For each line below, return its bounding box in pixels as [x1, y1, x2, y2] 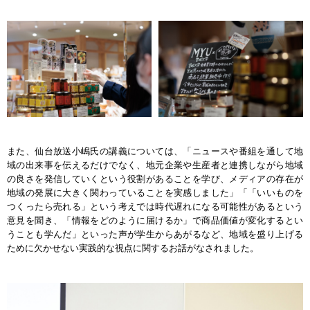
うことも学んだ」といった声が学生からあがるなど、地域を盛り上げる [7, 229, 303, 240]
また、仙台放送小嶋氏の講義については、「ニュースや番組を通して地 [7, 146, 303, 157]
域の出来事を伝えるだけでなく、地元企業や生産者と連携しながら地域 [7, 160, 303, 171]
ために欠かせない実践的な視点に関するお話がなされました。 [7, 243, 259, 254]
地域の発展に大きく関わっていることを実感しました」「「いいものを [7, 188, 303, 199]
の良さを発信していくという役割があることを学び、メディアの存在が [7, 174, 303, 185]
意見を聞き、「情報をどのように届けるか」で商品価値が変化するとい [7, 215, 303, 226]
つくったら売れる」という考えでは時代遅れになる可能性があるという [7, 201, 303, 212]
